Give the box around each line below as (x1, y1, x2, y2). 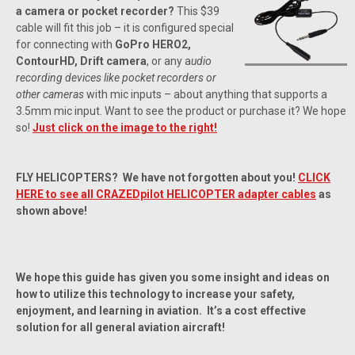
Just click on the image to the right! (32, 120, 217, 134)
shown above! (16, 204, 87, 217)
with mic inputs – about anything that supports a (84, 87, 327, 101)
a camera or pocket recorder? (16, 4, 174, 17)
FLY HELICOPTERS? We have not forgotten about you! (16, 170, 298, 184)
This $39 (174, 4, 219, 17)
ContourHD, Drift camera (16, 54, 147, 67)
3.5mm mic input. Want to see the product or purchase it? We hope (16, 104, 346, 117)
